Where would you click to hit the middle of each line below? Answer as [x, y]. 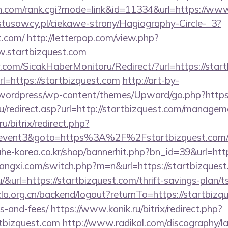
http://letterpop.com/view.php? [93, 38]
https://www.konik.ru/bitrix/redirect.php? [136, 209]
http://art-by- [151, 80]
